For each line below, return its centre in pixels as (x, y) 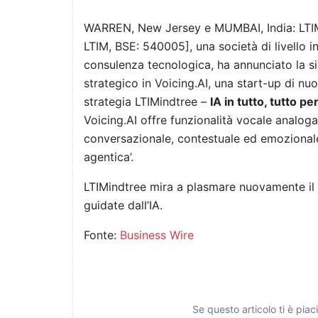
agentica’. (109, 157)
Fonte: (102, 235)
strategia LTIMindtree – (147, 102)
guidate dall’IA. (123, 205)
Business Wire (157, 235)
